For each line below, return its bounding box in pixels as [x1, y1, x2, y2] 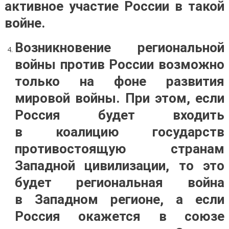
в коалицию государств [14, 124, 225, 140]
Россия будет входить [14, 107, 225, 123]
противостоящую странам [14, 141, 225, 156]
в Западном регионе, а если [14, 192, 225, 207]
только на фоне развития [14, 74, 225, 89]
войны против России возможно [14, 57, 225, 72]
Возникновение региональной [14, 40, 225, 55]
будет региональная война [14, 175, 225, 190]
